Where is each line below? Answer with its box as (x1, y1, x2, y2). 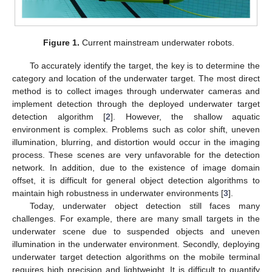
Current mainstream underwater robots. (79, 38, 234, 48)
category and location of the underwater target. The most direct (12, 73, 260, 84)
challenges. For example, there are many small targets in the (12, 214, 260, 224)
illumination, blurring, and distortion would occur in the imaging (12, 137, 260, 148)
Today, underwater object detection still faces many (29, 201, 260, 211)
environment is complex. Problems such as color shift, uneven (12, 124, 260, 135)
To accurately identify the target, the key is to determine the (29, 61, 260, 71)
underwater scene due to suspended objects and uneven (12, 226, 260, 237)
